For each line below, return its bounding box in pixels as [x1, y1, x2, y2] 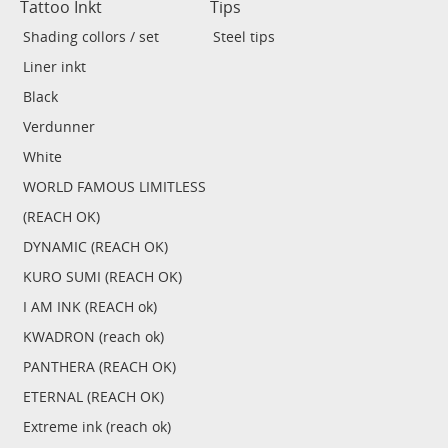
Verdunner [23, 117, 95, 136]
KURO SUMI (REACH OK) [23, 267, 182, 286]
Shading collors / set [23, 27, 159, 46]
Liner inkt [23, 57, 86, 76]
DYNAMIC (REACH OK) [23, 237, 168, 256]
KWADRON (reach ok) [23, 327, 164, 346]
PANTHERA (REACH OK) [23, 357, 176, 376]
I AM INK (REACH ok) [23, 297, 157, 316]
